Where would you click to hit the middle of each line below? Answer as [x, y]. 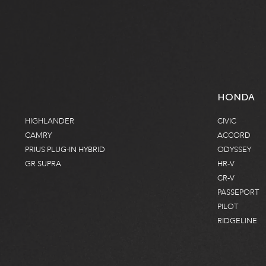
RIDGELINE [237, 221]
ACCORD [234, 136]
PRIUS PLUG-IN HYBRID [65, 150]
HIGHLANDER [50, 121]
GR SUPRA [43, 164]
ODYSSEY [234, 150]
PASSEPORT [238, 193]
